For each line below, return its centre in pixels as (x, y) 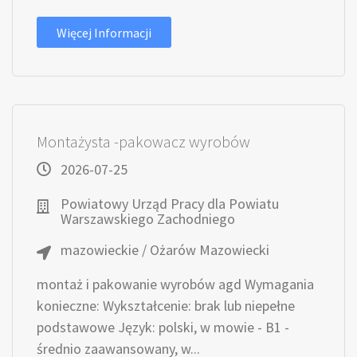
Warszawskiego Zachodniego (148, 219)
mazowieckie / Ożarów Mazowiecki (165, 250)
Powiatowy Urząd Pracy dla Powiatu (170, 204)
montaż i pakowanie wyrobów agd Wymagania (175, 284)
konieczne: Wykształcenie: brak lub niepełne (166, 306)
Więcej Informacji (104, 33)
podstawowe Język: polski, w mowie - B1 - (163, 327)
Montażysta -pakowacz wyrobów (143, 141)
